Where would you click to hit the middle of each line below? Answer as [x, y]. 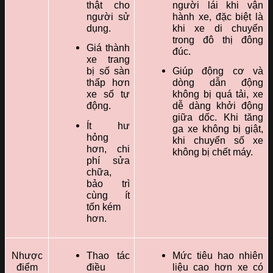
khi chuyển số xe [218, 141]
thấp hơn [108, 83]
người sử [108, 17]
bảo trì [108, 183]
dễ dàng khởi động [218, 106]
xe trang [108, 60]
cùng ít [108, 195]
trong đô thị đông [218, 40]
